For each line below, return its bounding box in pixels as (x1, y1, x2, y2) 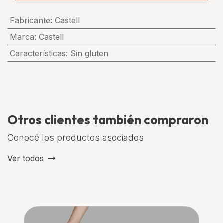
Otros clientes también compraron (7, 112, 208, 128)
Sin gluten (70, 48, 108, 58)
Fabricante (9, 15, 50, 25)
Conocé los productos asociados (7, 132, 144, 143)
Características (9, 48, 66, 58)
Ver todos (7, 153, 44, 163)
